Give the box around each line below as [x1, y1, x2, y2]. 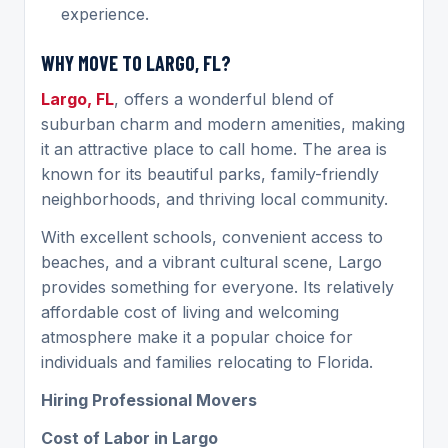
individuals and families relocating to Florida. [41, 351, 373, 372]
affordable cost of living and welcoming [41, 301, 339, 322]
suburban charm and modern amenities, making [41, 113, 405, 134]
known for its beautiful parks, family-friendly [41, 163, 379, 184]
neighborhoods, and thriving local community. [41, 188, 388, 209]
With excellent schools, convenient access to [41, 226, 383, 247]
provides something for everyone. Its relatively [41, 276, 394, 297]
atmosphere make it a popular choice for [41, 326, 353, 347]
